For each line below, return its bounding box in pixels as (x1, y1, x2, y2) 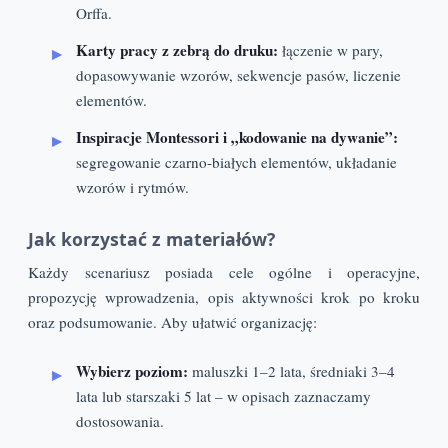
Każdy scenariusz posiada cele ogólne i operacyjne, (28, 261, 420, 282)
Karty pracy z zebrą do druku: (76, 39, 278, 62)
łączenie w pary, (278, 40, 383, 61)
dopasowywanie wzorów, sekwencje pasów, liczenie (76, 65, 401, 86)
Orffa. (76, 3, 112, 24)
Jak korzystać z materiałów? (28, 227, 275, 252)
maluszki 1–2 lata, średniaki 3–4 (188, 360, 395, 381)
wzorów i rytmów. (76, 177, 189, 198)
